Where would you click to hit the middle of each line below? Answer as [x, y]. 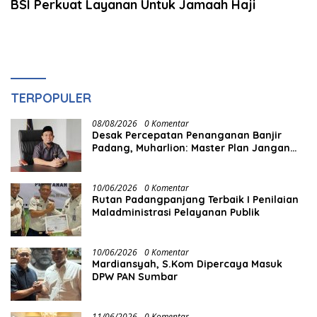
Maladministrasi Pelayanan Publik [177, 213]
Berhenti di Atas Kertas [150, 161]
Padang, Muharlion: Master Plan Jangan [191, 148]
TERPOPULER [51, 98]
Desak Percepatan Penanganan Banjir [187, 136]
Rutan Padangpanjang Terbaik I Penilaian [195, 200]
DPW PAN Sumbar [135, 277]
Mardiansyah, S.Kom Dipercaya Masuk [187, 264]
